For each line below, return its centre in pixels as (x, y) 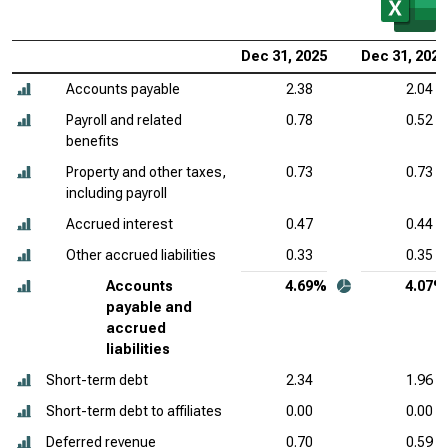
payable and (149, 307)
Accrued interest (119, 224)
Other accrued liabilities (141, 255)
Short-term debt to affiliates (134, 411)
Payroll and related (124, 120)
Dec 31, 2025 (284, 56)
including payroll (116, 193)
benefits (92, 141)
